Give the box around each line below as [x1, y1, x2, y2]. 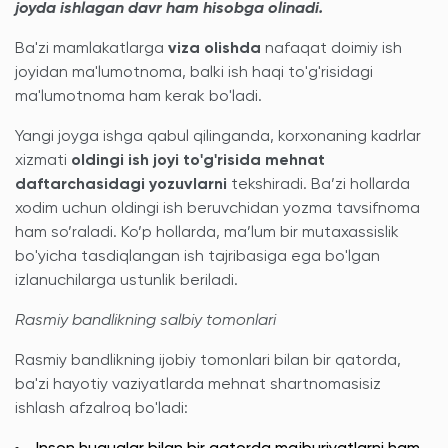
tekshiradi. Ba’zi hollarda [227, 177, 410, 193]
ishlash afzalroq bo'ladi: [15, 401, 188, 417]
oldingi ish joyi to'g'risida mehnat [71, 153, 325, 169]
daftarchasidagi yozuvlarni [15, 177, 227, 193]
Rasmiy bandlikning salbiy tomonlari [15, 313, 276, 329]
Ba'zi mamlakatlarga [15, 41, 168, 57]
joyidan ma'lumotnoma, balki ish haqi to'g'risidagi [15, 65, 373, 81]
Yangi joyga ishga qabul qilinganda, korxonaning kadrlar [15, 129, 421, 145]
